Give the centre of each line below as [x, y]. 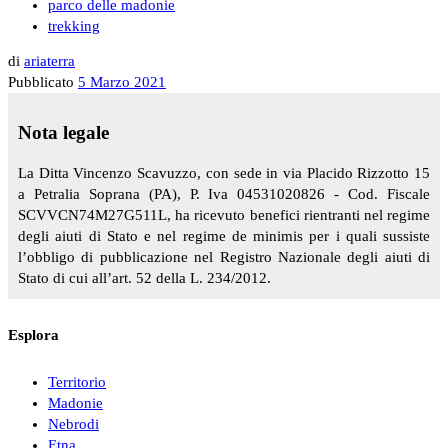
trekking [74, 25]
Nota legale [63, 133]
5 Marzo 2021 [122, 82]
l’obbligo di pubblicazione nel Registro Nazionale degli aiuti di [224, 256]
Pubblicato [43, 82]
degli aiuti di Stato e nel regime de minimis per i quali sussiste [224, 235]
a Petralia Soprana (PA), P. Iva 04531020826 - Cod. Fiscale [224, 193]
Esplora [33, 335]
